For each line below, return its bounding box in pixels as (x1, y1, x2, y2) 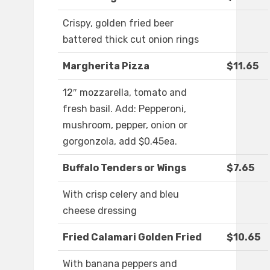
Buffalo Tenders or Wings (63, 162, 186, 174)
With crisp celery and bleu (63, 189, 179, 201)
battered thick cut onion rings (63, 34, 199, 46)
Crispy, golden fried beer (63, 17, 174, 30)
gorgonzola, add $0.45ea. (63, 136, 177, 148)
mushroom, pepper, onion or (63, 119, 187, 131)
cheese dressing (63, 205, 137, 217)
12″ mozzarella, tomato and (63, 87, 187, 99)
